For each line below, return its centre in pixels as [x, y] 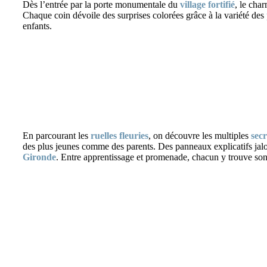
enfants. [37, 26]
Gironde [39, 157]
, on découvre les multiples [200, 135]
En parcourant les [57, 135]
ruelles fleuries [119, 135]
